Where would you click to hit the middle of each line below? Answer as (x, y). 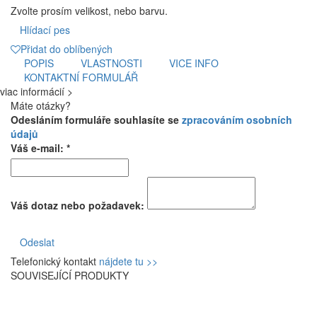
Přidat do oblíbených (67, 48)
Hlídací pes (45, 29)
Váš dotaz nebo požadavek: (77, 205)
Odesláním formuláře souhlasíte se (96, 119)
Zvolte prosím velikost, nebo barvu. (89, 10)
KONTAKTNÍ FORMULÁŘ (81, 77)
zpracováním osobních (237, 119)
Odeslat (37, 242)
